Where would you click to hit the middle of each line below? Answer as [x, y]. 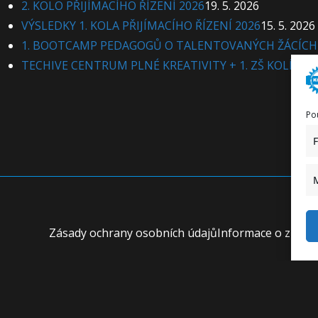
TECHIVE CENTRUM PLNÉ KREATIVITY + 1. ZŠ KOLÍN [162, 65]
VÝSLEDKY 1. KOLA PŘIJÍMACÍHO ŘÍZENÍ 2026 [141, 26]
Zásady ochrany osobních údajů [133, 233]
